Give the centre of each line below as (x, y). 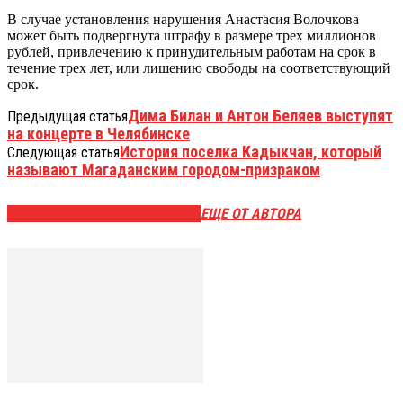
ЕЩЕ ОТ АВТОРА (251, 213)
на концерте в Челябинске (99, 134)
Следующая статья (63, 153)
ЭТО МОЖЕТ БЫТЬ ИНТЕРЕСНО (104, 213)
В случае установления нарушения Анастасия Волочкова (183, 20)
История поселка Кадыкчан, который (251, 152)
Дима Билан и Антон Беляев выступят (260, 116)
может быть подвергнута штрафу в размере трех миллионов (192, 36)
